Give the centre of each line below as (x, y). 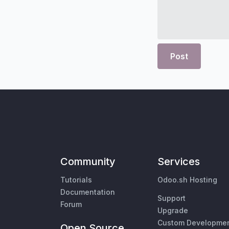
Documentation (88, 192)
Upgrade (173, 211)
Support (171, 198)
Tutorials (76, 180)
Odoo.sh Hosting (187, 180)
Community (88, 162)
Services (179, 162)
